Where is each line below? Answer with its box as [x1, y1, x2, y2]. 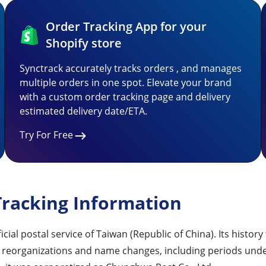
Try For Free [20, 128, 73, 141]
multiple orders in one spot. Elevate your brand [20, 76, 232, 89]
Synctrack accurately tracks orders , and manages [20, 62, 242, 75]
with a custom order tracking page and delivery [20, 90, 230, 103]
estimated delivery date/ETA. [20, 104, 147, 118]
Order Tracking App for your [45, 18, 207, 34]
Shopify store [45, 35, 122, 51]
